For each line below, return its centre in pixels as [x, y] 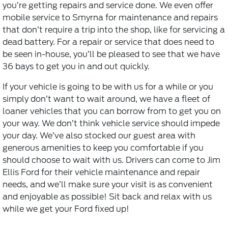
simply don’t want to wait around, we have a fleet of [106, 99]
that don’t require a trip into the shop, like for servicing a [114, 30]
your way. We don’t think [52, 124]
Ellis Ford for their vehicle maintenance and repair [101, 173]
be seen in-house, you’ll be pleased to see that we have [111, 54]
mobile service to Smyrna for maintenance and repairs [110, 18]
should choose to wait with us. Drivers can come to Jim [111, 160]
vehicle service [131, 124]
